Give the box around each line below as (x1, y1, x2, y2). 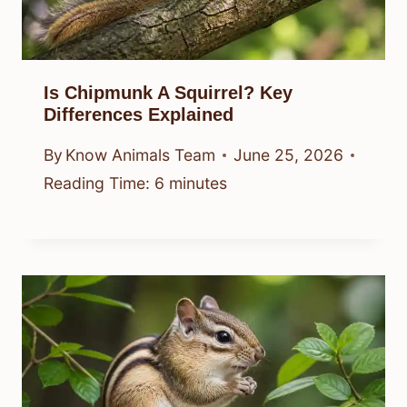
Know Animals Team (65, 145, 216, 165)
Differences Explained (44, 104, 233, 124)
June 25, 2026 (233, 145, 344, 165)
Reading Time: (44, 174, 150, 194)
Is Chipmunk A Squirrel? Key (44, 82, 293, 103)
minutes (169, 174, 227, 194)
